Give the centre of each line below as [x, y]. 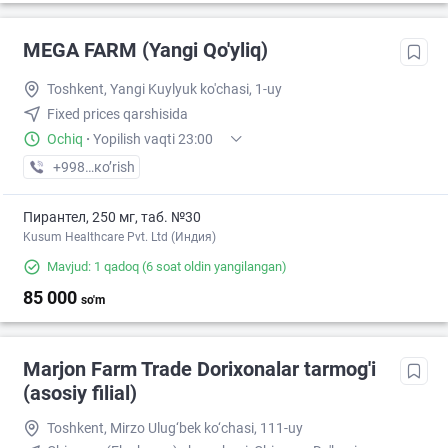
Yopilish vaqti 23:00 [153, 139]
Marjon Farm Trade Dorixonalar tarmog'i [199, 369]
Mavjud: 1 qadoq [93, 267]
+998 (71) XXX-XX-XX [120, 167]
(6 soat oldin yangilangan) [213, 267]
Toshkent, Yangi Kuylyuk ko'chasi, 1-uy [164, 89]
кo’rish [114, 167]
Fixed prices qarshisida [117, 114]
